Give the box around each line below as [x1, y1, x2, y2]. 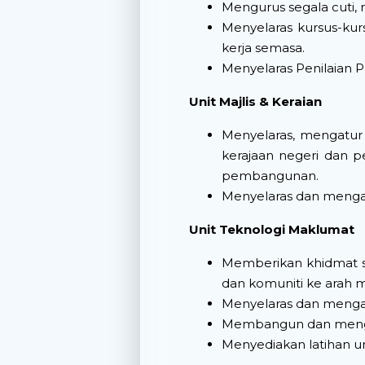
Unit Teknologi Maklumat [189, 222, 354, 237]
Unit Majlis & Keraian [189, 94, 322, 109]
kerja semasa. [222, 40, 305, 55]
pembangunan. [222, 168, 319, 183]
